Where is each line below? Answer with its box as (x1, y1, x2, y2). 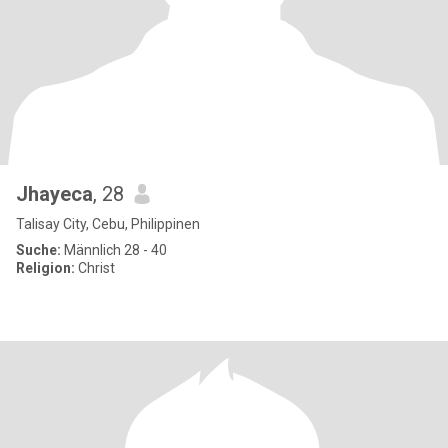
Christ (75, 260, 115, 276)
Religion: (16, 260, 75, 276)
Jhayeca (16, 182, 93, 206)
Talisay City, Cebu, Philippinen (16, 216, 200, 232)
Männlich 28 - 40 (61, 242, 167, 258)
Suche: (16, 242, 61, 258)
